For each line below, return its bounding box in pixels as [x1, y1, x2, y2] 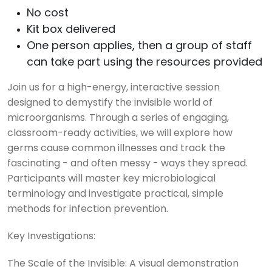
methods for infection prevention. [7, 205, 168, 215]
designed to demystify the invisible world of [7, 98, 212, 109]
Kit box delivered [27, 24, 115, 36]
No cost [27, 8, 69, 20]
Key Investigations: [7, 232, 95, 242]
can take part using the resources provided [27, 57, 262, 69]
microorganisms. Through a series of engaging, [7, 114, 229, 124]
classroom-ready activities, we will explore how [7, 129, 233, 139]
